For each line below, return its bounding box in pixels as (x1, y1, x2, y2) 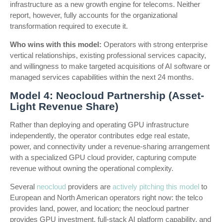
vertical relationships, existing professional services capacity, (10, 51, 206, 59)
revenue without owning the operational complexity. (10, 164, 173, 172)
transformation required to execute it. (10, 22, 128, 30)
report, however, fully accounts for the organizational (10, 11, 177, 19)
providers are (66, 182, 112, 191)
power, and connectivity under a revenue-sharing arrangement (10, 142, 210, 151)
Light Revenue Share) (10, 101, 118, 112)
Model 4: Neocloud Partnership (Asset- (10, 90, 204, 101)
